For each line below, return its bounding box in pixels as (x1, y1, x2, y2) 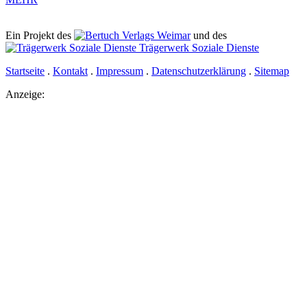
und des (191, 29, 232, 42)
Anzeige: (5, 88, 45, 101)
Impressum (96, 65, 143, 77)
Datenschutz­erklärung (151, 65, 246, 77)
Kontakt (53, 65, 88, 77)
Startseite (5, 65, 45, 77)
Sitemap (254, 65, 289, 77)
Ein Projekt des (5, 29, 74, 42)
